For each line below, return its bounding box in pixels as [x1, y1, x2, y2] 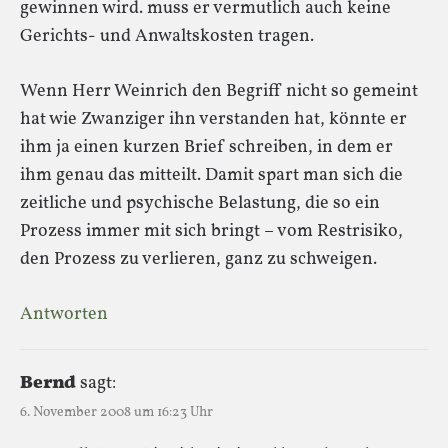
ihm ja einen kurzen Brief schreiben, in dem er [20, 134, 393, 160]
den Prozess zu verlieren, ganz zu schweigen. [20, 246, 377, 272]
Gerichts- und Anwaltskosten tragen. [20, 23, 314, 49]
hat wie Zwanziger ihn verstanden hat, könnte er [20, 106, 407, 132]
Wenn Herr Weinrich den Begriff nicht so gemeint [20, 78, 418, 104]
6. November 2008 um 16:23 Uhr [20, 402, 213, 422]
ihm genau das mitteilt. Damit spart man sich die [20, 162, 403, 188]
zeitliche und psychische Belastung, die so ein [20, 190, 380, 216]
